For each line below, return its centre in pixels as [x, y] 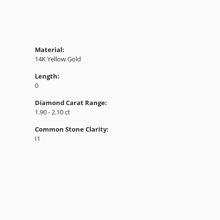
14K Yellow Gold [58, 59]
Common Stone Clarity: [72, 129]
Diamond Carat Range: [71, 102]
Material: [50, 49]
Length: [47, 76]
